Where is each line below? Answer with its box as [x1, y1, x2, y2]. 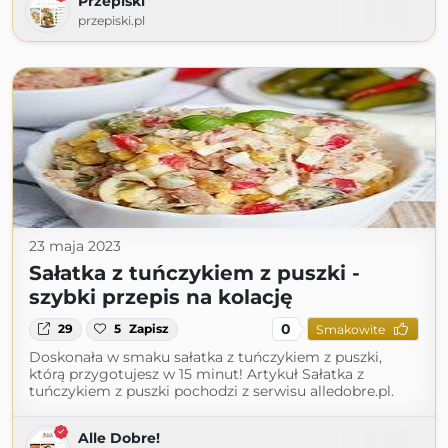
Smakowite [315, 321, 385, 337]
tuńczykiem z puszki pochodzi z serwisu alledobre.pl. [29, 382, 394, 401]
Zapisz [129, 321, 170, 337]
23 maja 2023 [29, 237, 121, 256]
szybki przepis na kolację [29, 285, 293, 310]
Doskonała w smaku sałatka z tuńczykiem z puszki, [29, 348, 382, 367]
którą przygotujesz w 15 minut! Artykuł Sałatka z [29, 365, 364, 384]
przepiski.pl [78, 13, 145, 29]
